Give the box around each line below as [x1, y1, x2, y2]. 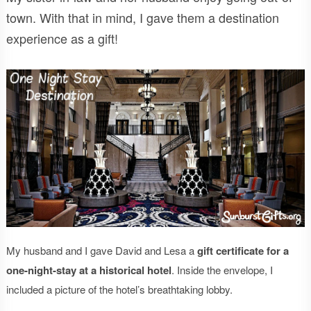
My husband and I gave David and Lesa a [6, 242, 197, 258]
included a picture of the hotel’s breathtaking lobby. [6, 281, 233, 296]
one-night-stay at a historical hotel [6, 262, 171, 278]
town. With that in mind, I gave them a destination [6, 8, 279, 26]
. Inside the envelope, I [171, 262, 273, 277]
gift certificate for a [196, 242, 289, 258]
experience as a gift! [6, 29, 118, 47]
